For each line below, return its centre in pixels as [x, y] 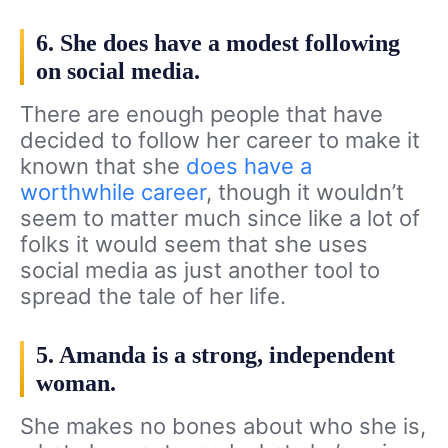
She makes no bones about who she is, [223, 425]
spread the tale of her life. [153, 295]
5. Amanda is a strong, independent [215, 354]
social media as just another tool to [200, 269]
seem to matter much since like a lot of [220, 217]
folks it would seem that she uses [194, 243]
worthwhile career [113, 191]
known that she [103, 165]
